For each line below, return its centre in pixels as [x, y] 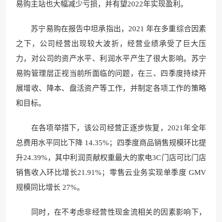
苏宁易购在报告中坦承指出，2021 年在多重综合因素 [111, 28]
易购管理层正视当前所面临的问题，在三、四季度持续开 [111, 73]
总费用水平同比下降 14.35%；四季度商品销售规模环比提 [111, 142]
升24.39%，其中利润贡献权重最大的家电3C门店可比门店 [111, 157]
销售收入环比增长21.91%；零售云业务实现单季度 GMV [111, 172]
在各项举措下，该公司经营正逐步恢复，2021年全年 [111, 128]
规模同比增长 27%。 [50, 187]
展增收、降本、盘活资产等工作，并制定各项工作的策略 [111, 88]
